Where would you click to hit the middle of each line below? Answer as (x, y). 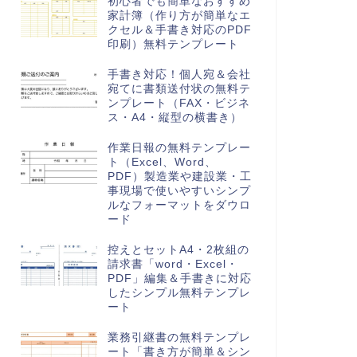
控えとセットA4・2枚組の (178, 250)
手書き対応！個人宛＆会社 (179, 75)
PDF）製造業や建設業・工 (179, 177)
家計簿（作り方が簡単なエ (179, 16)
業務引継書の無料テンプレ (179, 337)
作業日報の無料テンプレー (179, 148)
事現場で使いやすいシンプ (179, 191)
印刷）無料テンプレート (173, 44)
